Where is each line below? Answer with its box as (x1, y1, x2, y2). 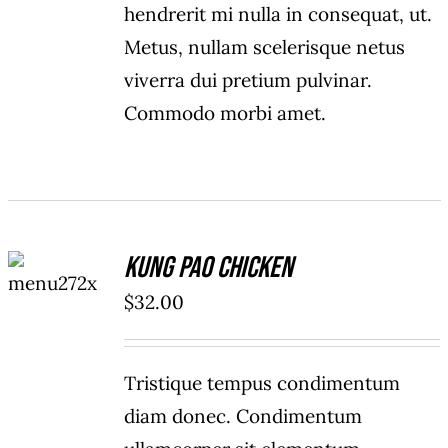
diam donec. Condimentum (124, 404, 363, 429)
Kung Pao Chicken (124, 250, 294, 287)
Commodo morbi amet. (124, 101, 327, 126)
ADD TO (30, 249, 84, 265)
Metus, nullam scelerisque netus (124, 35, 406, 60)
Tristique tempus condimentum (124, 371, 401, 396)
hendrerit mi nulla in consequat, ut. (124, 2, 433, 27)
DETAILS (28, 297, 86, 313)
